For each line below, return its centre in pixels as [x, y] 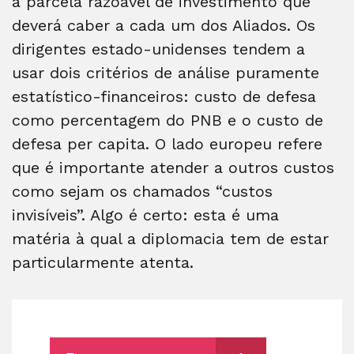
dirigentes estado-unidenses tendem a [158, 49]
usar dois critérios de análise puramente [166, 72]
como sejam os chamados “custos [142, 191]
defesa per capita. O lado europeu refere [167, 143]
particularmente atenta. [103, 262]
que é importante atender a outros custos [173, 167]
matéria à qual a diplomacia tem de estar [170, 238]
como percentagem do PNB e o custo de [168, 120]
